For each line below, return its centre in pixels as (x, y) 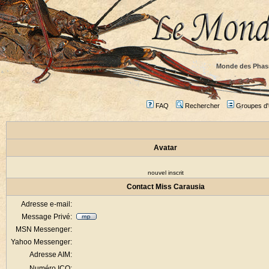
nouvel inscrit (165, 173)
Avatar (165, 148)
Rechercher (202, 106)
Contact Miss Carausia (165, 187)
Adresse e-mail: (47, 204)
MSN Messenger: (44, 229)
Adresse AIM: (51, 255)
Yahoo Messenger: (41, 242)
